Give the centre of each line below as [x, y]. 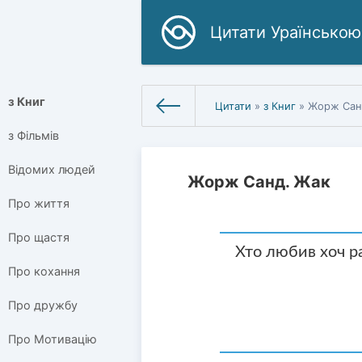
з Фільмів [34, 136]
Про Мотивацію [53, 339]
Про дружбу [43, 305]
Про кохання [44, 271]
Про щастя [39, 238]
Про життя [39, 204]
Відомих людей [52, 170]
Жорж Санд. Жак [259, 181]
